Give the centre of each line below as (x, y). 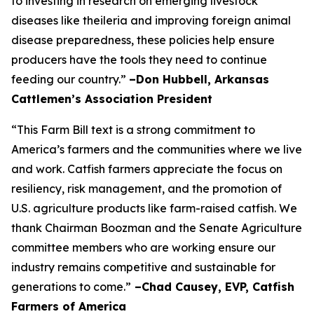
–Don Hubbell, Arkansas (199, 79)
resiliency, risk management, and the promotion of (146, 189)
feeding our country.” (70, 79)
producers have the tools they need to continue (139, 60)
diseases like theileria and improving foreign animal (151, 20)
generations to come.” (71, 287)
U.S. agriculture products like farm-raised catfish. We (154, 208)
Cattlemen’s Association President (112, 99)
